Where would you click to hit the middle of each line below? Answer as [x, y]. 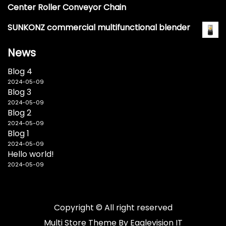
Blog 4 [20, 71]
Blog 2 [19, 112]
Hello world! [31, 154]
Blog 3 [19, 92]
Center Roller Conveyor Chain [67, 7]
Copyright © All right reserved [113, 207]
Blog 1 [18, 133]
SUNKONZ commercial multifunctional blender [99, 27]
